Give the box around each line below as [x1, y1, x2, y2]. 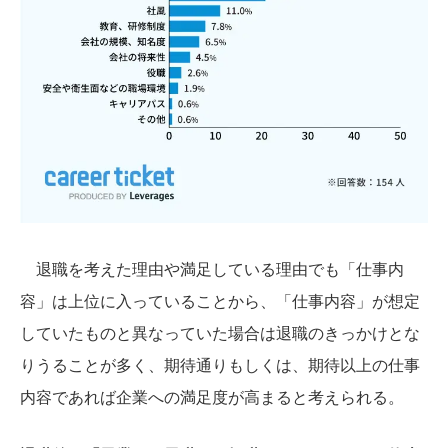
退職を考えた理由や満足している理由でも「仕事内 [20, 256, 404, 280]
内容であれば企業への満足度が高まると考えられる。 [20, 384, 404, 408]
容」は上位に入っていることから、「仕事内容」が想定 [20, 288, 420, 312]
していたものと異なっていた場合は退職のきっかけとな [20, 320, 420, 344]
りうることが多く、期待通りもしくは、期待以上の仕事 [20, 352, 420, 376]
